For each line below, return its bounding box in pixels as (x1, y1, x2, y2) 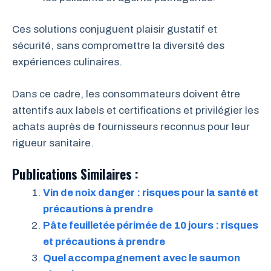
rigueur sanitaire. (12, 137, 94, 149)
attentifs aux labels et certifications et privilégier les (12, 104, 259, 116)
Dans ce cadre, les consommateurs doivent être (12, 88, 240, 100)
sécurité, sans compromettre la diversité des (12, 40, 224, 51)
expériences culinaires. (12, 56, 122, 68)
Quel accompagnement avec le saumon (43, 252, 240, 264)
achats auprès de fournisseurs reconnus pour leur (12, 120, 250, 132)
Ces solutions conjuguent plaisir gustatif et (12, 24, 217, 35)
